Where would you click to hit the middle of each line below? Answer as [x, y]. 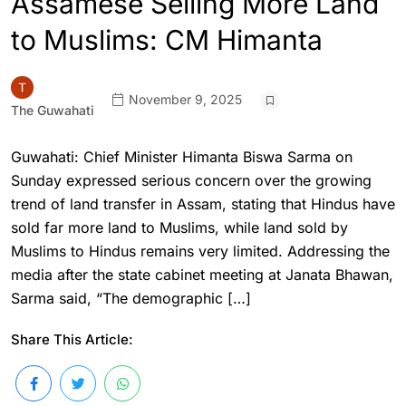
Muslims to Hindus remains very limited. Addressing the [200, 251]
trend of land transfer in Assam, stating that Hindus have [203, 204]
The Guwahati [53, 110]
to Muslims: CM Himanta [167, 40]
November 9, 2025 [184, 99]
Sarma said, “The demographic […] [131, 298]
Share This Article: [72, 339]
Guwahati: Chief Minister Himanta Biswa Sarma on [182, 157]
